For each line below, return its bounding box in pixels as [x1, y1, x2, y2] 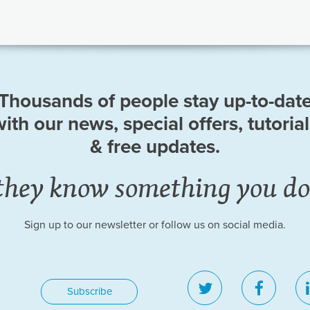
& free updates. [90, 135, 220, 158]
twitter [211, 280, 253, 296]
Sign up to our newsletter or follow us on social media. [24, 218, 286, 232]
